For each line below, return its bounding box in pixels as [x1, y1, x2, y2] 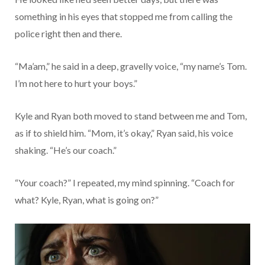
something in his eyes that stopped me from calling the [15, 10, 232, 22]
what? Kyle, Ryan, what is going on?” [15, 193, 159, 205]
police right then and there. [15, 27, 122, 39]
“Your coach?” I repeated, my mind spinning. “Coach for [15, 176, 235, 188]
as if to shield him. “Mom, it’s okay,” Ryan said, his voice [15, 127, 233, 138]
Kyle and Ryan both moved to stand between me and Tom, [15, 109, 247, 121]
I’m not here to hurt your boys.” [15, 77, 137, 89]
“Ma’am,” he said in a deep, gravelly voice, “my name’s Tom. [15, 60, 247, 72]
